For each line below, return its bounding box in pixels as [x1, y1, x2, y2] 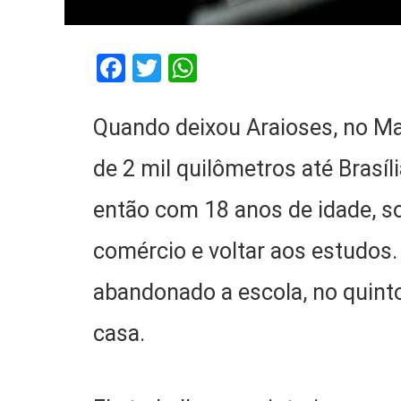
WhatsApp [197, 50, 327, 85]
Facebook [125, 50, 245, 85]
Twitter [161, 50, 251, 85]
